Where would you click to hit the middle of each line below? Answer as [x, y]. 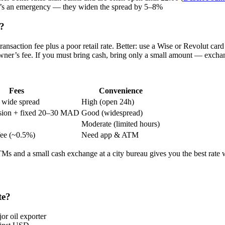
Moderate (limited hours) [121, 124]
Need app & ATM [110, 135]
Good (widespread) [112, 113]
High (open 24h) [108, 101]
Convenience [121, 90]
